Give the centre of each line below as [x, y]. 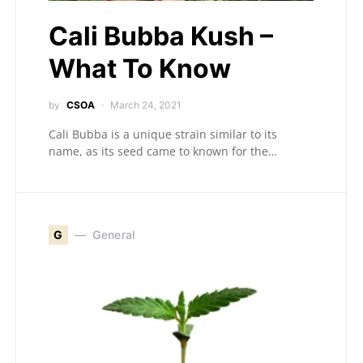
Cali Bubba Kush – [161, 36]
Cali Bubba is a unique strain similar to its [163, 134]
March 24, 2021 [146, 105]
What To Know [140, 68]
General [114, 235]
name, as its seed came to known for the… [163, 151]
